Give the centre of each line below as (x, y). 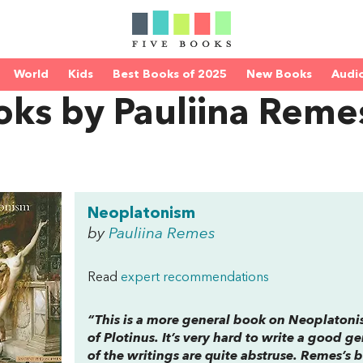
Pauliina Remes (162, 234)
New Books (279, 75)
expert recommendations (195, 278)
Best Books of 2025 (170, 75)
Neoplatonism (141, 214)
